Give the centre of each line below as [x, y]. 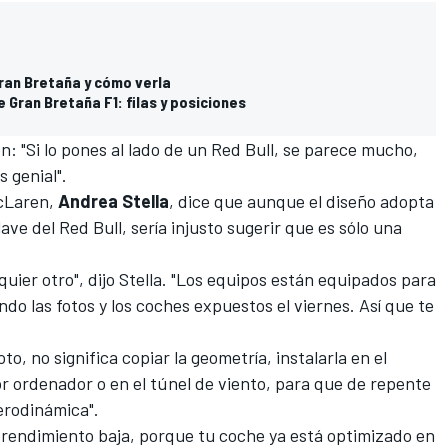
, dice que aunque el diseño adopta [301, 200]
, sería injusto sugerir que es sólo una [262, 226]
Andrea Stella [113, 200]
